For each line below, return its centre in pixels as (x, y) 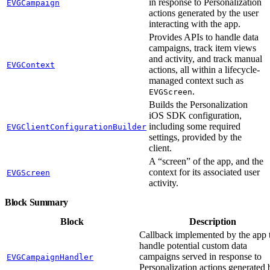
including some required (195, 126)
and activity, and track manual (206, 58)
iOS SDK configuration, (195, 115)
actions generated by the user (204, 13)
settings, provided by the (195, 137)
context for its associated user (204, 172)
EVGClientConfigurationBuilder (77, 127)
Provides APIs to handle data (204, 37)
